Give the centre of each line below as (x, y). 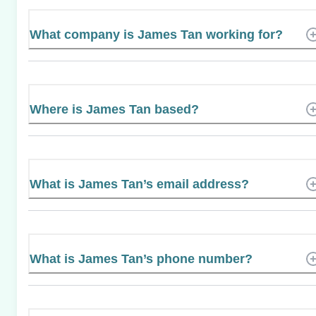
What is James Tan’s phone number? (141, 259)
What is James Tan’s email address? (139, 184)
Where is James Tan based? (114, 109)
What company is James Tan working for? (156, 34)
